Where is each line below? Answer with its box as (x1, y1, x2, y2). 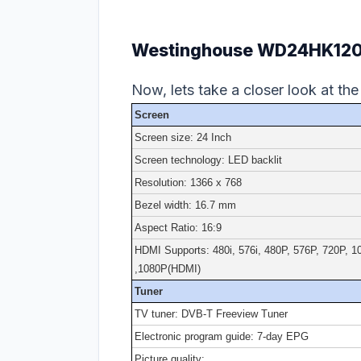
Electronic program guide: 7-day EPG (135, 330, 309, 342)
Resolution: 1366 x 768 (135, 176, 242, 189)
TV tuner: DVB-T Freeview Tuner (135, 307, 288, 320)
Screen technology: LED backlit (135, 153, 282, 166)
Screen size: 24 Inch (135, 131, 231, 143)
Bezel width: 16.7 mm (135, 198, 236, 211)
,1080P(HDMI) (135, 262, 201, 275)
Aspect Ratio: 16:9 (135, 221, 222, 234)
